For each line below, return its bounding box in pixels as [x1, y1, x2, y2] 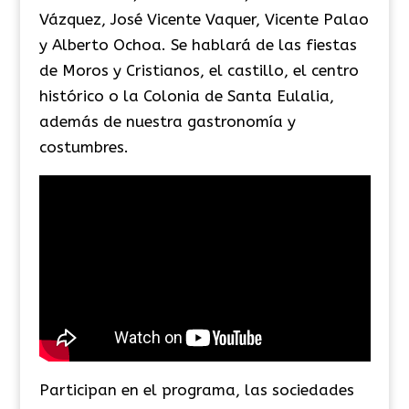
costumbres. [38, 137, 129, 156]
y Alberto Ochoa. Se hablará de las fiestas [38, 35, 357, 54]
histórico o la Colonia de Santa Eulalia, [38, 86, 334, 105]
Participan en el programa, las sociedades [38, 381, 354, 400]
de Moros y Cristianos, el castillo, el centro [38, 60, 359, 79]
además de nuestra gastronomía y [38, 111, 296, 131]
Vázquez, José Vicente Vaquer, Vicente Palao [38, 9, 369, 28]
